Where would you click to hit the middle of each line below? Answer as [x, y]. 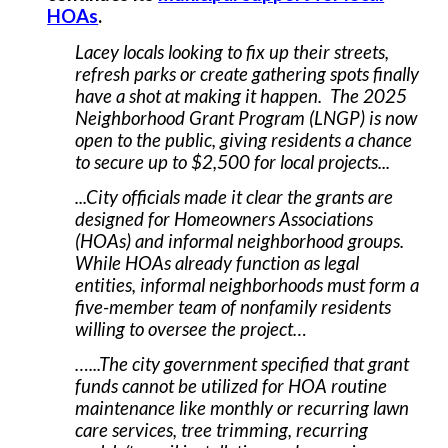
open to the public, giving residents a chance [244, 139]
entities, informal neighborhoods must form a [247, 284]
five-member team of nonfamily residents [233, 306]
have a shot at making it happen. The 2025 [241, 95]
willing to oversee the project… [191, 328]
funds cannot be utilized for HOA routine [231, 386]
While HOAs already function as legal [217, 262]
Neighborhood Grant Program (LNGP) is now [246, 117]
